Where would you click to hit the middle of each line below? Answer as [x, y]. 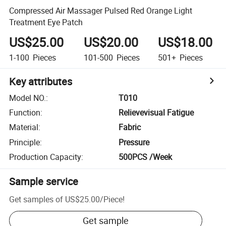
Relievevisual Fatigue [156, 113]
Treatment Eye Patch [46, 22]
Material [24, 127]
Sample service [44, 182]
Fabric [130, 127]
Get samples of [36, 199]
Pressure [134, 142]
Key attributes [41, 81]
